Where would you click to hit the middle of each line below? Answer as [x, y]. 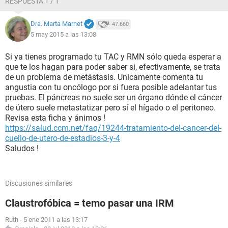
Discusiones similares [39, 183]
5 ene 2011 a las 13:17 [55, 220]
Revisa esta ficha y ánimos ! [55, 118]
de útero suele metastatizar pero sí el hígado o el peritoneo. [110, 108]
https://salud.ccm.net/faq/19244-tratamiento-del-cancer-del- [113, 128]
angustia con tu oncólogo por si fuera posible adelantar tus [111, 87]
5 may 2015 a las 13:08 [63, 34]
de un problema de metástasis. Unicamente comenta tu [104, 77]
